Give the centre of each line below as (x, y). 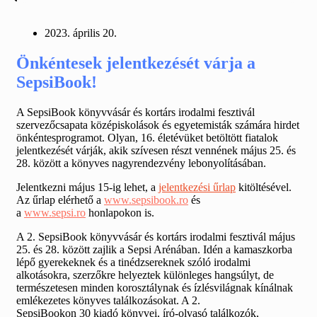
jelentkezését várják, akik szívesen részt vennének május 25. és (156, 150)
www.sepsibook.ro (146, 200)
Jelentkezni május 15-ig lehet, (83, 187)
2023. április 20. (81, 33)
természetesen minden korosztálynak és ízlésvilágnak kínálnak (155, 287)
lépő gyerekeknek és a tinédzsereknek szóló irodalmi (133, 262)
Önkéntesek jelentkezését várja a (136, 63)
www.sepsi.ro (55, 212)
